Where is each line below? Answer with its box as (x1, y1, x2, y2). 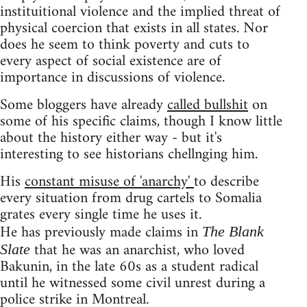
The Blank (202, 222, 264, 240)
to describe (194, 168, 259, 195)
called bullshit (167, 91, 248, 119)
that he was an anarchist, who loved (34, 236, 245, 264)
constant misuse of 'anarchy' (25, 168, 194, 195)
